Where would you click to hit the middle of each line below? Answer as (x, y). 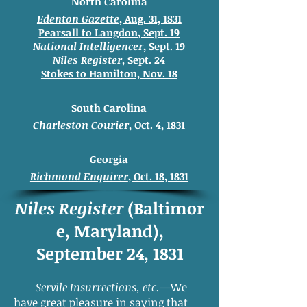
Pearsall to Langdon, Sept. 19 (109, 32)
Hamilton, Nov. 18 (133, 73)
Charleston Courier (81, 125)
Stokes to (65, 73)
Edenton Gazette (78, 19)
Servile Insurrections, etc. (87, 287)
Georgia (109, 159)
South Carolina (109, 108)
